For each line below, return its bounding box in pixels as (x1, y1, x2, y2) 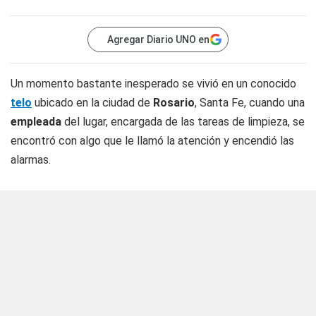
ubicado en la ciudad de (32, 96, 153, 109)
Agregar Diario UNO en (107, 34, 209, 45)
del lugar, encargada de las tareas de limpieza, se (61, 115, 305, 128)
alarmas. (11, 153, 51, 166)
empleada (11, 115, 61, 128)
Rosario (153, 96, 195, 109)
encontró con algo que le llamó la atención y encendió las (11, 134, 294, 147)
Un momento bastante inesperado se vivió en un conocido (11, 77, 296, 90)
